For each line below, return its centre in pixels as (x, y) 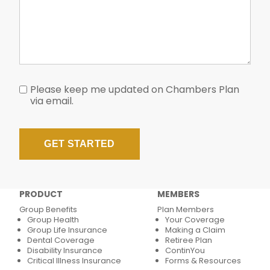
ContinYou (185, 250)
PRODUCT (41, 194)
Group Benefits (48, 209)
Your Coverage (195, 220)
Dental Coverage (61, 240)
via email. (52, 101)
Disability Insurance (65, 250)
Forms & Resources (203, 261)
